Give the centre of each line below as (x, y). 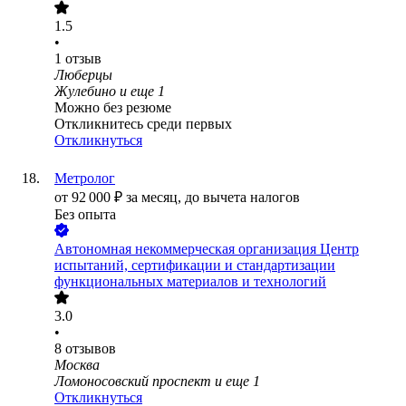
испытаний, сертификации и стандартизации (195, 266)
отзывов (91, 349)
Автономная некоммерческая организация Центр (207, 249)
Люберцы (83, 75)
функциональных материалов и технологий (190, 282)
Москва (77, 365)
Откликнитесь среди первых (143, 124)
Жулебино (85, 92)
